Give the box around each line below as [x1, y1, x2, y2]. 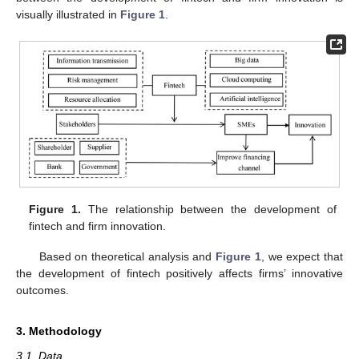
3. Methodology [16, 325, 102, 338]
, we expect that [260, 250, 344, 264]
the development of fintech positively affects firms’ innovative [16, 267, 343, 280]
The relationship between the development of [81, 202, 337, 216]
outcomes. [16, 284, 69, 297]
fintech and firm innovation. [29, 219, 167, 232]
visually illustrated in [16, 7, 120, 21]
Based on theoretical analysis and [38, 250, 216, 264]
